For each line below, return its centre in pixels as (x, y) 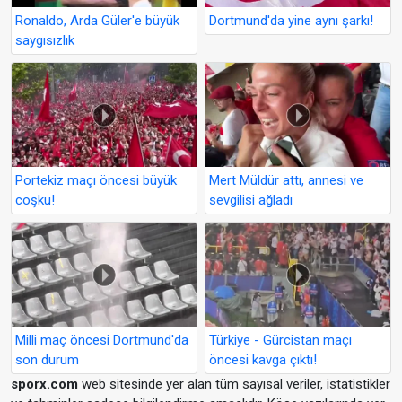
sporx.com (44, 384)
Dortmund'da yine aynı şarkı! (291, 21)
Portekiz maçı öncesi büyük (96, 180)
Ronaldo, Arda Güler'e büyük (97, 21)
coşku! (35, 200)
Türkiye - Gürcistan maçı (280, 340)
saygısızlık (45, 41)
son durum (47, 359)
